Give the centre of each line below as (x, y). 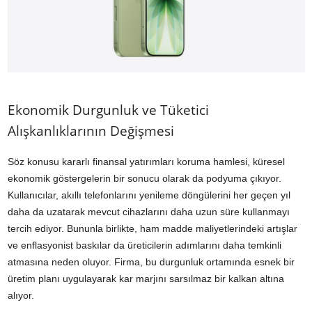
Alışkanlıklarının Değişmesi (91, 131)
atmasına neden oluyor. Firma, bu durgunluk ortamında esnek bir (151, 262)
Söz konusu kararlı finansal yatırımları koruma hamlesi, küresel (146, 162)
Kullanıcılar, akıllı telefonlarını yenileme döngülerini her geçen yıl (149, 195)
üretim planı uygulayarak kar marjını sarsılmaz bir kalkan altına (146, 279)
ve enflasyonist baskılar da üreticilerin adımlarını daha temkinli (145, 245)
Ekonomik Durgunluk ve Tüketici (108, 110)
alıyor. (21, 296)
